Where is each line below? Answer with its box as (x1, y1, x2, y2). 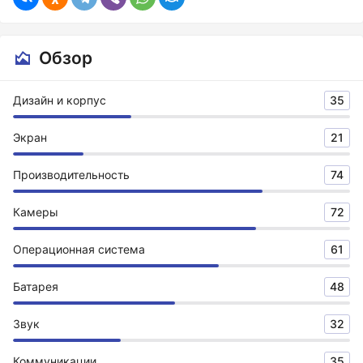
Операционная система (13, 242, 145, 256)
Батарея (13, 280, 58, 293)
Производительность (13, 168, 130, 181)
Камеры (13, 205, 58, 219)
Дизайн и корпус (13, 93, 106, 107)
